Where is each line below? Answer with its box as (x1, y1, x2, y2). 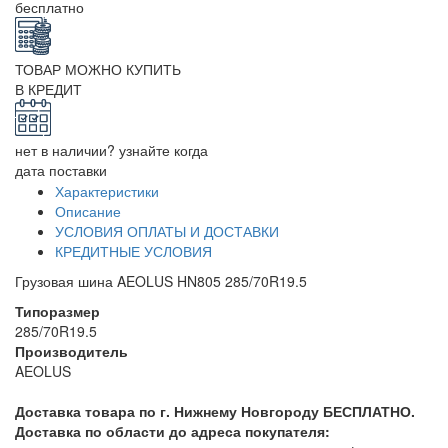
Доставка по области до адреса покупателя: (15, 420, 330, 441)
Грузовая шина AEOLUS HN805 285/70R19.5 (15, 270, 307, 291)
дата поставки (15, 159, 107, 180)
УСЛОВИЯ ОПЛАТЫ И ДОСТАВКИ (55, 220, 279, 241)
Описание (55, 200, 121, 221)
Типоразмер (15, 300, 100, 321)
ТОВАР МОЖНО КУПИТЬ (15, 58, 181, 79)
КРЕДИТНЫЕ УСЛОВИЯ (55, 240, 212, 261)
